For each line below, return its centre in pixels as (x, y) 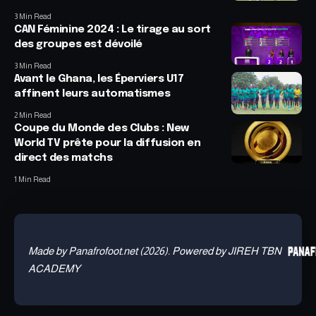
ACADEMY (54, 268)
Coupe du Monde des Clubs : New (102, 128)
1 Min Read (32, 179)
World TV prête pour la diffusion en (108, 143)
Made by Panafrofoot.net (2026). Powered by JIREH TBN (155, 250)
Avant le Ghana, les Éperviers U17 (99, 79)
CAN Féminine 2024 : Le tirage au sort (113, 29)
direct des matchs (67, 158)
